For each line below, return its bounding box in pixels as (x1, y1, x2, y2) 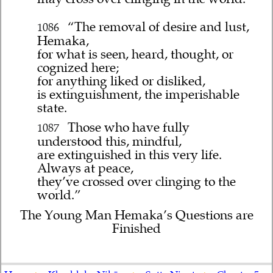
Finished (112, 220, 161, 236)
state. (37, 99, 68, 116)
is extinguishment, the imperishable (37, 86, 240, 102)
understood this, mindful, (37, 133, 182, 150)
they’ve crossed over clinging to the (37, 174, 236, 190)
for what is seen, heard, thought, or (37, 46, 234, 62)
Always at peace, (37, 160, 134, 177)
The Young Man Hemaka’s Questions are (19, 207, 253, 223)
